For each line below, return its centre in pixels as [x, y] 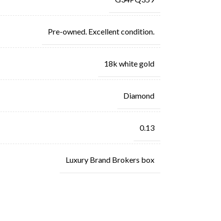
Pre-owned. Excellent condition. [101, 31]
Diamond [139, 95]
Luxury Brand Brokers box [110, 159]
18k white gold [129, 63]
